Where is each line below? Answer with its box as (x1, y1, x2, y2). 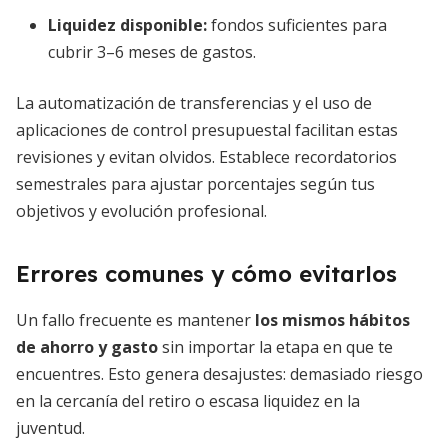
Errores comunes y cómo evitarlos (16, 260, 397, 288)
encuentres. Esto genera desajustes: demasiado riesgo (16, 363, 423, 385)
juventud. (16, 417, 85, 439)
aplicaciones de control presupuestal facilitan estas (16, 119, 398, 141)
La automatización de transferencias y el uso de (16, 92, 372, 114)
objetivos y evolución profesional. (16, 200, 267, 222)
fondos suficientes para (207, 14, 387, 36)
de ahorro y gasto (16, 336, 158, 358)
